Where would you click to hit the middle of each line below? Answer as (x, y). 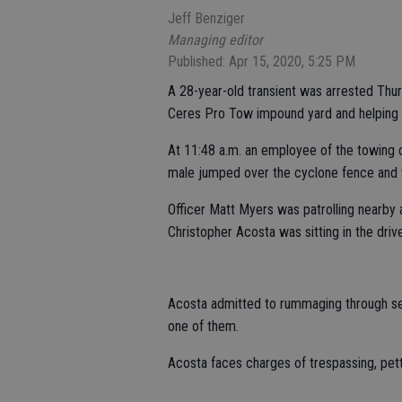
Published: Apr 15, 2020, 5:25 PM (262, 61)
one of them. (205, 326)
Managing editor (215, 40)
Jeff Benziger (206, 18)
